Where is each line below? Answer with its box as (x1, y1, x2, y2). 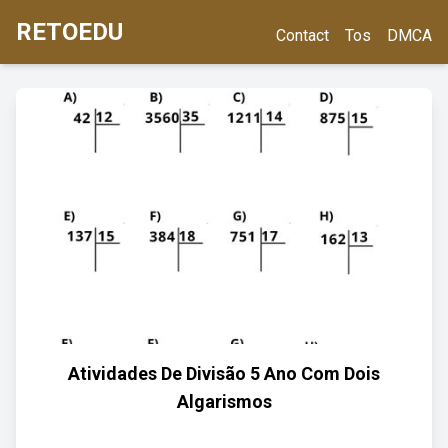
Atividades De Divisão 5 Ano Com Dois (68, 363, 380, 384)
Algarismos (176, 391, 272, 412)
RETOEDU (16, 18, 123, 46)
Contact (276, 26, 329, 45)
